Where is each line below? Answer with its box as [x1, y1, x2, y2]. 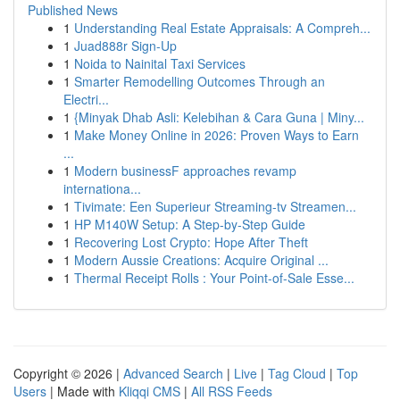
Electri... [63, 90, 109, 108]
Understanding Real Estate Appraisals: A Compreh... [74, 19, 371, 37]
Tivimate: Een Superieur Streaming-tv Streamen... [74, 197, 356, 215]
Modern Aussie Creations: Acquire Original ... [74, 251, 329, 269]
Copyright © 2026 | [13, 364, 123, 382]
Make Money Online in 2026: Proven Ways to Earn [74, 126, 359, 144]
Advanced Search [123, 364, 223, 382]
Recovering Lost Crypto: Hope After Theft [74, 233, 308, 251]
